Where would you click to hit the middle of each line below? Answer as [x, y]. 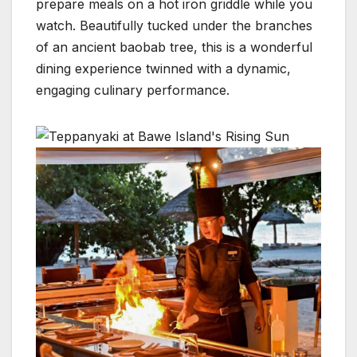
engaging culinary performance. [135, 90]
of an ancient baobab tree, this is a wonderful [174, 47]
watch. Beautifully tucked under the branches [174, 25]
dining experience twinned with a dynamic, [163, 68]
